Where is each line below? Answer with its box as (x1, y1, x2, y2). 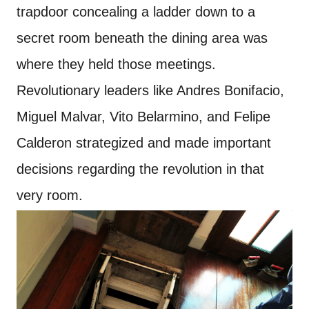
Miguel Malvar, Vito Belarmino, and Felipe (17, 108, 270, 124)
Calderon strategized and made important (17, 134, 271, 150)
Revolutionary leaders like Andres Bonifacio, (17, 82, 284, 98)
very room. (17, 187, 83, 203)
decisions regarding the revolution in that (17, 161, 264, 177)
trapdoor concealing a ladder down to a (17, 3, 255, 19)
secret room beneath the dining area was (17, 30, 268, 46)
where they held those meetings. (17, 56, 216, 72)
